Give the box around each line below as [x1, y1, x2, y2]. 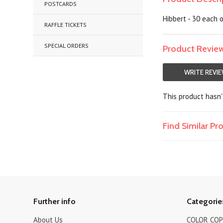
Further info [33, 197, 76, 206]
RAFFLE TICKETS [44, 21, 87, 28]
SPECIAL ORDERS [44, 42, 89, 49]
